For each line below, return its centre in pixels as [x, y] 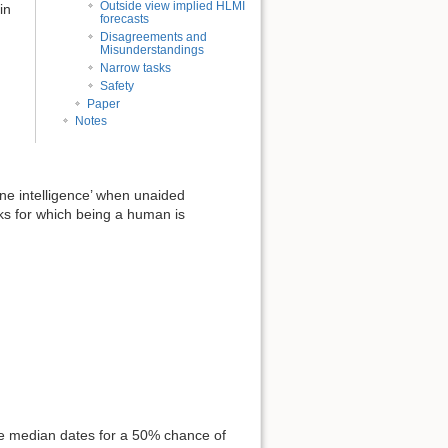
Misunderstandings [151, 49]
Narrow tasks [135, 67]
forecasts [124, 19]
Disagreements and [153, 36]
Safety [116, 85]
